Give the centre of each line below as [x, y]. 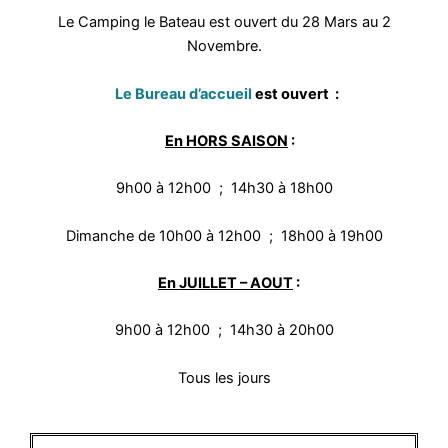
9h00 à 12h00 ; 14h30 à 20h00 [224, 330]
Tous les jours [224, 377]
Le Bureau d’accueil [182, 93]
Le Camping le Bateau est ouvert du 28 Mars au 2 [224, 22]
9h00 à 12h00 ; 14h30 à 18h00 [224, 188]
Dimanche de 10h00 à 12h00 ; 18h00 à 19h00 [224, 235]
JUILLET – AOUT [236, 283]
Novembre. [224, 46]
